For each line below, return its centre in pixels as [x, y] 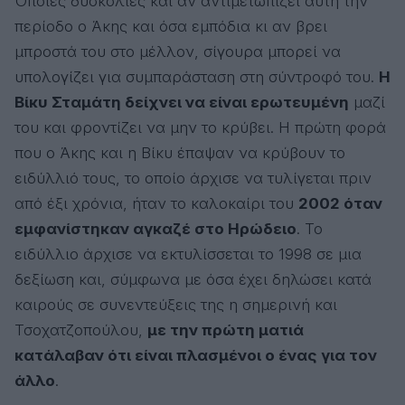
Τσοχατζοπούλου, [81, 330]
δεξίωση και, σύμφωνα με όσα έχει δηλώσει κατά [193, 279]
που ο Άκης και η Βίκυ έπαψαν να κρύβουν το [180, 152]
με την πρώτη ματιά [226, 330]
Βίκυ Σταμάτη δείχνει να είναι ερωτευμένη [182, 102]
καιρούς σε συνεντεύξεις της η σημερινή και [176, 304]
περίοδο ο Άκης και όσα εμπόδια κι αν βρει [171, 26]
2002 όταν [340, 203]
